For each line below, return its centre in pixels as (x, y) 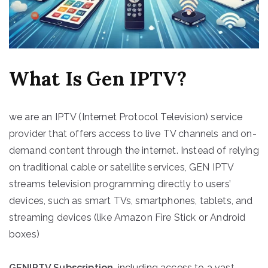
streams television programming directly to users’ (120, 184)
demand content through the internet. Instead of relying (134, 151)
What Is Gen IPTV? (98, 79)
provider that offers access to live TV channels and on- (133, 134)
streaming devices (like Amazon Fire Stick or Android (127, 218)
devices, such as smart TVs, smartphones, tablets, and (131, 201)
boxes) (24, 234)
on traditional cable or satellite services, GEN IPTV (121, 167)
